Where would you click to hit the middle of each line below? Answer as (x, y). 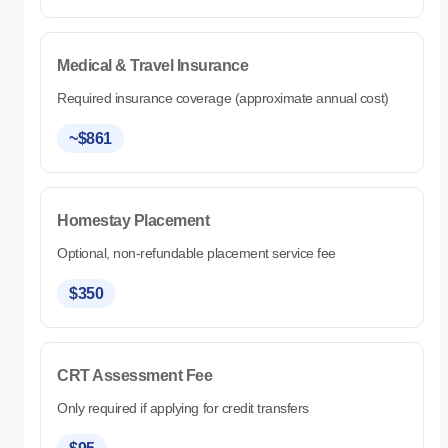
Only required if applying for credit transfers (183, 408)
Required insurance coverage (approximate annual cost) (223, 98)
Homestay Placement (133, 221)
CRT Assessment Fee (135, 376)
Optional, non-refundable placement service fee (196, 253)
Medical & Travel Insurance (153, 66)
